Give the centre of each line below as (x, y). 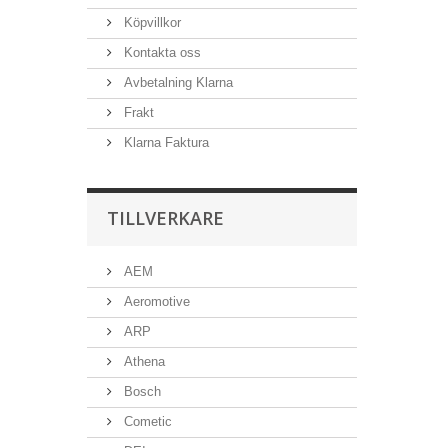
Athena (142, 361)
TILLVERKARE (165, 218)
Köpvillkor (150, 22)
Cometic (146, 421)
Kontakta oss (160, 52)
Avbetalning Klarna (176, 82)
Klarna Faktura (164, 142)
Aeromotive (155, 301)
